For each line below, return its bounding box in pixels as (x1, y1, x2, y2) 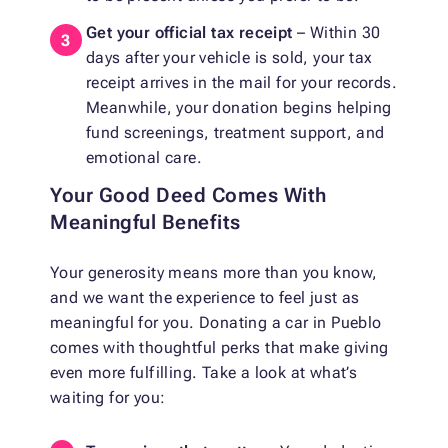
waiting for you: (50, 388, 166, 408)
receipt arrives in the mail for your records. (86, 73, 397, 93)
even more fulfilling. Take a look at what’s (50, 363, 358, 383)
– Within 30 (297, 23, 381, 43)
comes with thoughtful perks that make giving (50, 338, 389, 358)
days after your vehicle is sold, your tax (86, 48, 373, 68)
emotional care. (86, 148, 203, 168)
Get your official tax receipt (86, 23, 297, 43)
